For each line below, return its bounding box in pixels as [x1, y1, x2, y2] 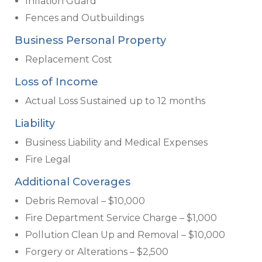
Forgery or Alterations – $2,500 [25, 246, 168, 257]
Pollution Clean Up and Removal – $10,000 [25, 229, 225, 240]
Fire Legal [25, 153, 71, 165]
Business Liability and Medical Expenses [25, 136, 208, 148]
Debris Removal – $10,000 [25, 195, 145, 206]
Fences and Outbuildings [25, 12, 144, 23]
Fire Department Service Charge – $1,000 [25, 212, 217, 223]
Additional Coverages [15, 175, 130, 188]
